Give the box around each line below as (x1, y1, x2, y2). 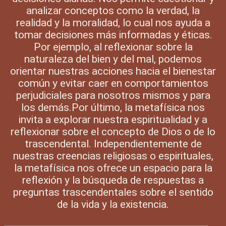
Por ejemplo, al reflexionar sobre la (33, 41, 193, 53)
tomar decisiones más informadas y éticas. (14, 29, 212, 41)
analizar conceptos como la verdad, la (26, 5, 200, 17)
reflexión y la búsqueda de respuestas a (22, 174, 204, 187)
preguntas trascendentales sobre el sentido (13, 186, 213, 199)
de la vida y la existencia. (57, 198, 169, 211)
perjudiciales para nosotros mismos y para (16, 89, 210, 102)
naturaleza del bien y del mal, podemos (24, 53, 202, 66)
